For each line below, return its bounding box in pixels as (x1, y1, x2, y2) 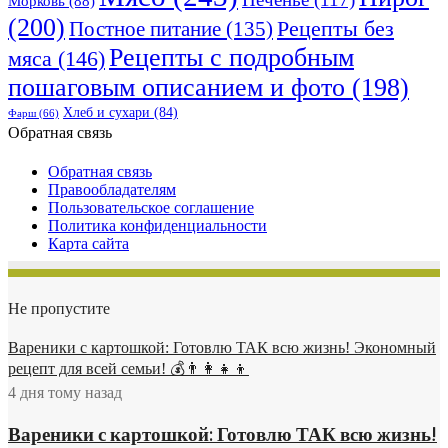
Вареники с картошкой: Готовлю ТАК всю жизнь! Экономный (8, 339, 436, 357)
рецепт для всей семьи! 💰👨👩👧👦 (8, 360, 249, 378)
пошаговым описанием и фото (8, 73, 345, 103)
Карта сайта (48, 235, 129, 253)
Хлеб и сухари (63, 105, 150, 121)
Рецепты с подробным (109, 43, 354, 73)
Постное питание (69, 18, 221, 41)
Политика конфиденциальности (48, 217, 267, 235)
